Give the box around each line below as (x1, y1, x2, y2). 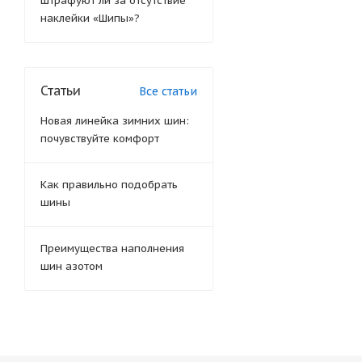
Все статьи (139, 84, 197, 99)
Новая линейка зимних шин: (40, 114, 189, 128)
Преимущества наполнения (40, 242, 184, 255)
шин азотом (40, 259, 103, 273)
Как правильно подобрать (40, 178, 178, 192)
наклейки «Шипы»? (40, 11, 140, 25)
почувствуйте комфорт (40, 132, 159, 145)
